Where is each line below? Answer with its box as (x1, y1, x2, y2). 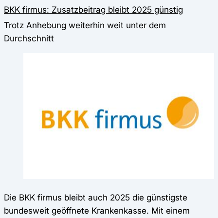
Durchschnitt (4, 33, 54, 43)
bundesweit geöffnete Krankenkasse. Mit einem (4, 205, 190, 216)
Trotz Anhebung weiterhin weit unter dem (4, 19, 166, 30)
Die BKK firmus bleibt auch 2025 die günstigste (4, 192, 187, 202)
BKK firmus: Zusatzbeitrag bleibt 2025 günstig (4, 4, 183, 15)
